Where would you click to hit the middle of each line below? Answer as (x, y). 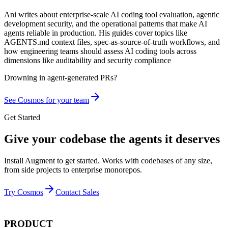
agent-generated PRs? (82, 77)
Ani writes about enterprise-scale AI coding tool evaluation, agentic (112, 14)
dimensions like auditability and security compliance (88, 60)
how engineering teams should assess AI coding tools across (100, 51)
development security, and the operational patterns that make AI (106, 23)
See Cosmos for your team (47, 100)
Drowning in (25, 77)
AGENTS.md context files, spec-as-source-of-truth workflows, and (112, 42)
